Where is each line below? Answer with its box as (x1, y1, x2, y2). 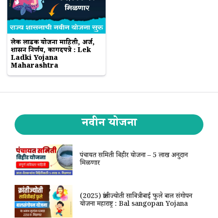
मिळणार (80, 158, 100, 169)
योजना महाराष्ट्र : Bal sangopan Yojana (80, 200, 188, 211)
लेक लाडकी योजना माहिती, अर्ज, (11, 38, 95, 49)
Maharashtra (11, 61, 58, 73)
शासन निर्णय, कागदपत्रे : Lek (11, 46, 91, 57)
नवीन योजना (81, 115, 137, 134)
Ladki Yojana (11, 54, 58, 65)
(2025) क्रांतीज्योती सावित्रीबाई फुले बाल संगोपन (80, 192, 193, 203)
